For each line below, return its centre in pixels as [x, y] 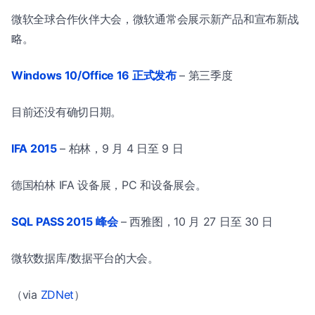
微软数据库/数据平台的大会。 [85, 258]
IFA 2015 [34, 149]
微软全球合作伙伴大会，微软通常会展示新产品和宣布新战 [155, 19]
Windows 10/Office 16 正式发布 [94, 76]
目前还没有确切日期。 [67, 112]
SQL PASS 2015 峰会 [65, 222]
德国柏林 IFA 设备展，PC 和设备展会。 [109, 185]
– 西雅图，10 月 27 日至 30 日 [195, 222]
